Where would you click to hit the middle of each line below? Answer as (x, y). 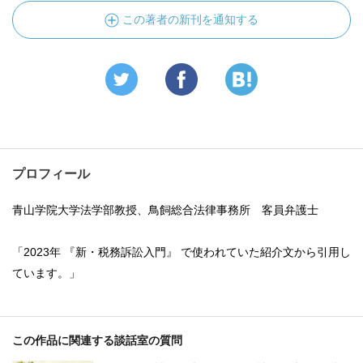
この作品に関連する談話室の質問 (97, 340)
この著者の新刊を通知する (190, 19)
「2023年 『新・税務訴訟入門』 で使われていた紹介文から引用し (181, 252)
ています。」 (46, 273)
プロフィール (51, 174)
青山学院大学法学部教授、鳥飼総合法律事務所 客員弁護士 (165, 210)
